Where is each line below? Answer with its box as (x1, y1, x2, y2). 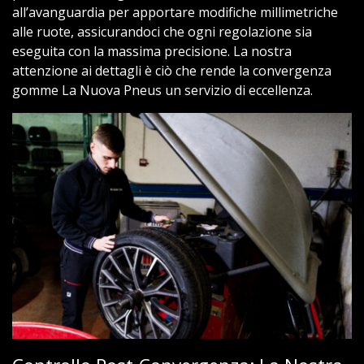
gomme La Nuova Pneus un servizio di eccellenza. (12, 80, 313, 99)
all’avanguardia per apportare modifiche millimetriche (12, 2, 338, 21)
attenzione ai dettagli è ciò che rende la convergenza (12, 61, 331, 80)
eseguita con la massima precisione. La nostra (12, 41, 292, 60)
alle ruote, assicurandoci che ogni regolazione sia (12, 22, 312, 41)
